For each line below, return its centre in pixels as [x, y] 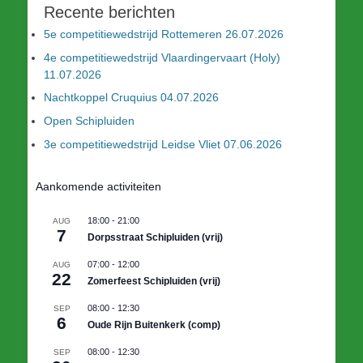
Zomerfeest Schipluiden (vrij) [154, 282]
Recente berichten [109, 12]
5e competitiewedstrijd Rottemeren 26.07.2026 [164, 34]
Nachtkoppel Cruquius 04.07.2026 [131, 98]
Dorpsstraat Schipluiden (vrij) [155, 238]
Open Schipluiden [89, 121]
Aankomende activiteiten [98, 187]
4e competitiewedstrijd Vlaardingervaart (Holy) [162, 57]
